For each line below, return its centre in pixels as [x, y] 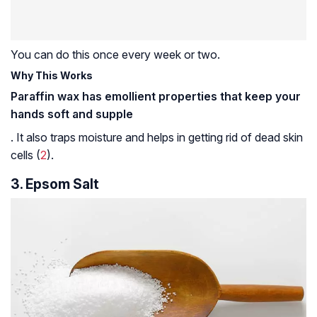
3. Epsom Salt [55, 184]
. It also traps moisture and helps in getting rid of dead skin [157, 137]
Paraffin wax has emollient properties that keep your [156, 96]
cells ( [25, 155]
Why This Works [52, 75]
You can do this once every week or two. [115, 54]
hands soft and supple [72, 114]
